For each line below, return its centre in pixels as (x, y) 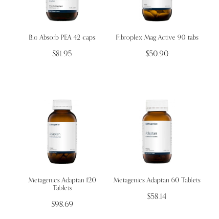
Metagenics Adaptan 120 (62, 179)
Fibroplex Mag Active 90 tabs (157, 37)
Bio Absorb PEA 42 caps (62, 37)
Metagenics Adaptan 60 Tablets (157, 179)
